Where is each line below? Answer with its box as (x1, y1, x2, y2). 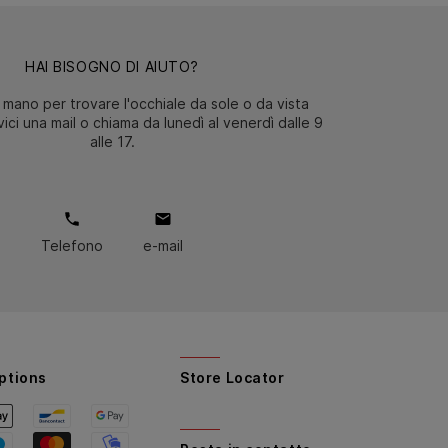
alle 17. (89, 132, 135, 150)
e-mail (143, 236, 183, 254)
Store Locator (180, 368, 285, 386)
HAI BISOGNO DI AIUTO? (25, 57, 199, 75)
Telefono (41, 236, 103, 254)
